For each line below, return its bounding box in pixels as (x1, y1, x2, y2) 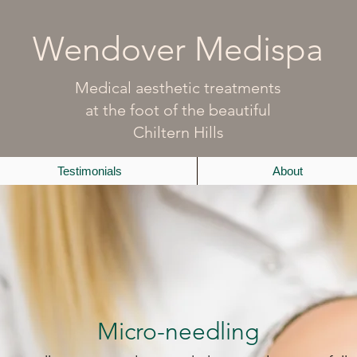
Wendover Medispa (33, 29, 324, 69)
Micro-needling (97, 317, 259, 346)
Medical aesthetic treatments (75, 78, 281, 97)
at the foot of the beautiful (85, 100, 271, 120)
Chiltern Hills (132, 123, 224, 142)
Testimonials (57, 164, 122, 178)
